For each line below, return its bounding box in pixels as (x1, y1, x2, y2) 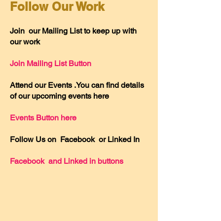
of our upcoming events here (10, 91, 111, 101)
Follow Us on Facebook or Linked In (10, 135, 142, 144)
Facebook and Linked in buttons (10, 156, 125, 166)
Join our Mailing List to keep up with (10, 26, 137, 36)
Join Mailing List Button (10, 59, 93, 68)
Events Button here (10, 113, 78, 122)
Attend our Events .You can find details (10, 80, 144, 90)
